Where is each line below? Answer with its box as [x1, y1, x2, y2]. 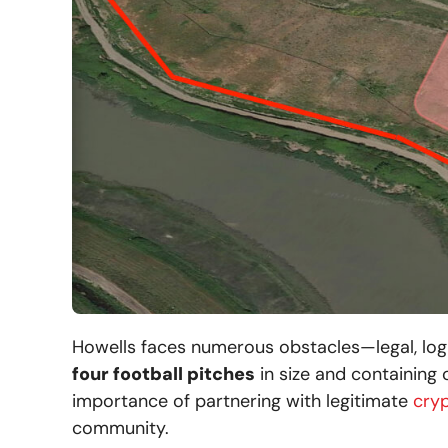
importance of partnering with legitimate [72, 389, 413, 414]
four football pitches [72, 362, 255, 387]
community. [72, 416, 169, 441]
